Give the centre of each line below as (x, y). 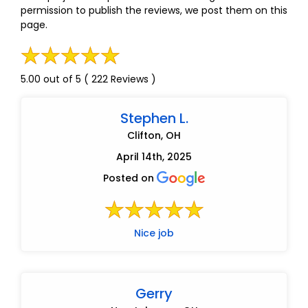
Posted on (130, 178)
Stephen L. (154, 119)
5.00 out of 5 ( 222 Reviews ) (88, 79)
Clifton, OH (154, 136)
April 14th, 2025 (154, 157)
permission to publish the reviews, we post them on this (154, 11)
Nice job (154, 233)
